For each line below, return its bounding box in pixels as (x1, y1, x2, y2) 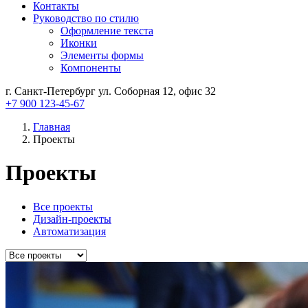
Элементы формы (60, 49, 144, 61)
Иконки (60, 37, 97, 49)
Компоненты (60, 62, 121, 74)
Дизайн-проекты (33, 212, 111, 225)
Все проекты (33, 200, 93, 212)
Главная (33, 121, 70, 133)
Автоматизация (33, 225, 106, 237)
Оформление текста (60, 25, 153, 36)
